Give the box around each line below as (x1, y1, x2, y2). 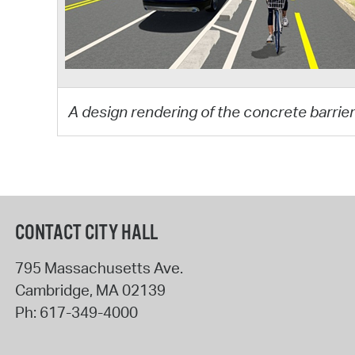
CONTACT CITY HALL (14, 219, 158, 246)
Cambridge (14, 280, 90, 300)
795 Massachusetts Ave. (14, 258, 183, 277)
